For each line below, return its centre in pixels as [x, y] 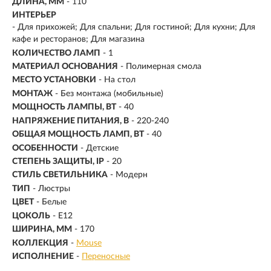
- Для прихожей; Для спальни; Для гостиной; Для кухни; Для [134, 28]
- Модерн [129, 175]
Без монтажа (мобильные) [112, 93]
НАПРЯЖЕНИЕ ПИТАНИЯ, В [70, 121]
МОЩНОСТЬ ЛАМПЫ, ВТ [64, 107]
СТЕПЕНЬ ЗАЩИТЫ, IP [58, 162]
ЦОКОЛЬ [31, 216]
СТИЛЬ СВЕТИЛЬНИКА [60, 175]
